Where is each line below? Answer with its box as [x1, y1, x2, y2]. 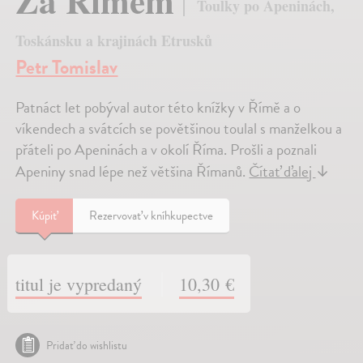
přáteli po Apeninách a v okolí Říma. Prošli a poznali [15, 138, 318, 162]
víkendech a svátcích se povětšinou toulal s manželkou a [15, 117, 343, 141]
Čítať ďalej [249, 160, 316, 184]
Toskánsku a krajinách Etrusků [15, 30, 213, 52]
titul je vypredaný [15, 271, 143, 296]
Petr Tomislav [15, 53, 118, 83]
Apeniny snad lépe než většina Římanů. [15, 160, 250, 184]
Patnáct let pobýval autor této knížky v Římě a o [15, 96, 301, 120]
